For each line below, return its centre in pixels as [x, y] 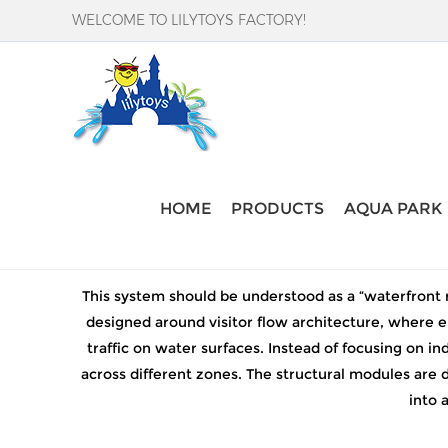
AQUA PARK [393, 209]
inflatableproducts [233, 182]
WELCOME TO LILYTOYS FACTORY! [189, 20]
